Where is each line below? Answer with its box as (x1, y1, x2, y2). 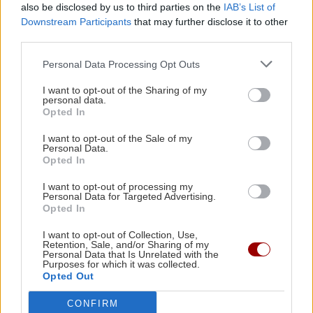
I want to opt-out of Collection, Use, (43, 229, 198, 240)
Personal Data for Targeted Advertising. (43, 191, 216, 202)
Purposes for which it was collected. (43, 259, 200, 270)
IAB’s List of (224, 1, 275, 13)
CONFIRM (66, 298, 119, 309)
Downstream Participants (21, 16, 131, 27)
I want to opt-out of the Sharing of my (43, 85, 207, 96)
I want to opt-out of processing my (43, 181, 193, 192)
